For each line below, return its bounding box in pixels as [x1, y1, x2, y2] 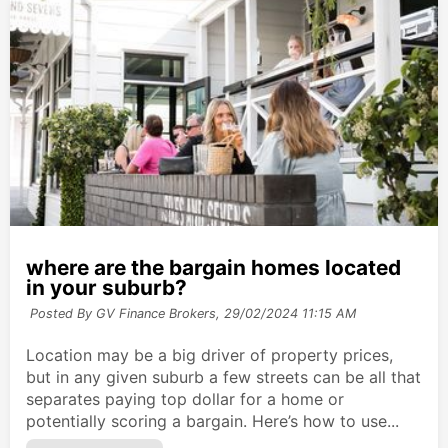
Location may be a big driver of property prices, [26, 345, 393, 366]
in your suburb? [26, 275, 187, 300]
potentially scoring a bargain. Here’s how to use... [26, 411, 399, 432]
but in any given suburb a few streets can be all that [26, 367, 421, 388]
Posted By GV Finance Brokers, [29, 306, 220, 321]
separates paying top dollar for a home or [26, 389, 344, 410]
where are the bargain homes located [26, 255, 401, 280]
